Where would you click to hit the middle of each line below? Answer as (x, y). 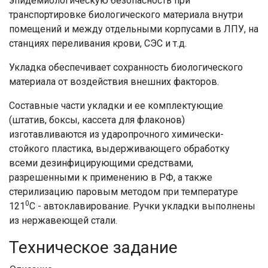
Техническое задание (93, 247)
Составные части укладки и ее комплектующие (116, 105)
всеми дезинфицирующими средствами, (101, 163)
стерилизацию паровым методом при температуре (124, 191)
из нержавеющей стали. (63, 220)
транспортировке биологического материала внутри (126, 14)
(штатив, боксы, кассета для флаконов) (97, 120)
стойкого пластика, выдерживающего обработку (119, 148)
